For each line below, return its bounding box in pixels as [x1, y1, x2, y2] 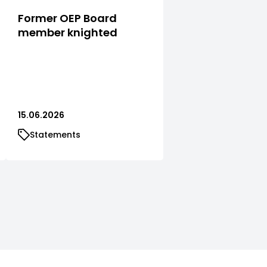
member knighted [18, 24, 117, 40]
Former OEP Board [18, 10, 117, 26]
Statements [30, 128, 80, 141]
